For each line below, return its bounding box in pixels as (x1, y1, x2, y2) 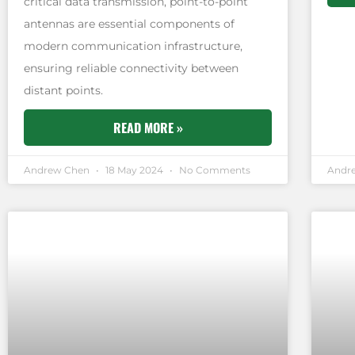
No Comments (177, 163, 250, 176)
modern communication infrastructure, (24, 38, 242, 53)
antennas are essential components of (24, 16, 235, 31)
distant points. (24, 82, 103, 97)
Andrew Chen (24, 163, 92, 176)
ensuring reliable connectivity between (24, 60, 239, 75)
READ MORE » (113, 117, 183, 137)
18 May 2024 (103, 163, 166, 176)
